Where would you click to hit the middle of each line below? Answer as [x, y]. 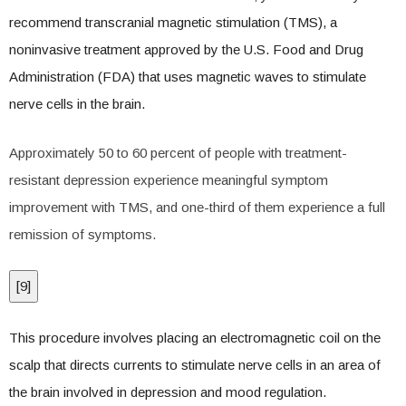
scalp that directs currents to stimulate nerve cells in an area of [195, 365]
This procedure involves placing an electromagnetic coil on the [195, 338]
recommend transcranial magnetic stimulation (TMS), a [173, 22]
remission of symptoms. [82, 234]
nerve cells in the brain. [77, 104]
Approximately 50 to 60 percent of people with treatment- [178, 153]
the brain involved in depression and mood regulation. [168, 392]
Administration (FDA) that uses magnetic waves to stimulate [188, 77]
